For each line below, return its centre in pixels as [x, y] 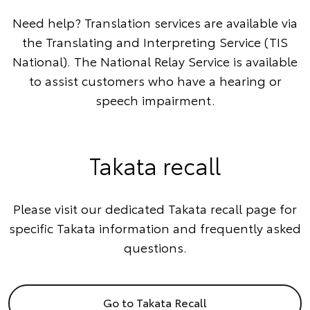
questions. [155, 247]
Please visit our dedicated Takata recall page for [155, 209]
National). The [56, 61]
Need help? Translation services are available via [155, 22]
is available [264, 61]
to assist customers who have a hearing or [155, 81]
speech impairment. [155, 100]
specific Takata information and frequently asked [155, 228]
